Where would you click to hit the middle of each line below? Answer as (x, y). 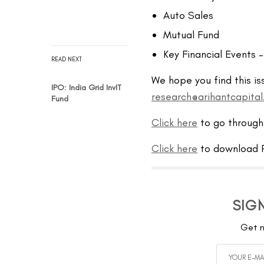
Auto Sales (188, 15)
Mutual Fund (191, 35)
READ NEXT (67, 59)
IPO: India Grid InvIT (86, 87)
